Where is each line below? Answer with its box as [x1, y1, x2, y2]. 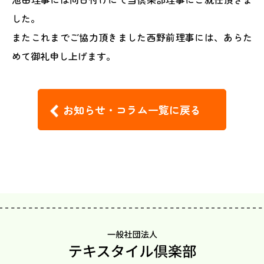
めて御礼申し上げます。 [12, 49, 115, 63]
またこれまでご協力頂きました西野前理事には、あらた [12, 30, 252, 44]
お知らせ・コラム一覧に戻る [63, 102, 201, 117]
